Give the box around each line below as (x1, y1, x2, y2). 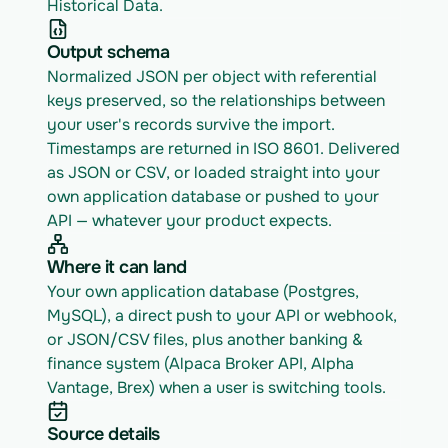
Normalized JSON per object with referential (47, 66, 377, 87)
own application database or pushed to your (47, 186, 379, 207)
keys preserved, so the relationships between (47, 90, 385, 111)
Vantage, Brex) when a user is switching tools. (47, 377, 386, 398)
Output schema (47, 41, 169, 63)
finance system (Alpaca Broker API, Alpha (47, 353, 354, 374)
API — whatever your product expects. (47, 210, 332, 231)
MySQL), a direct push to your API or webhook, (47, 305, 397, 326)
